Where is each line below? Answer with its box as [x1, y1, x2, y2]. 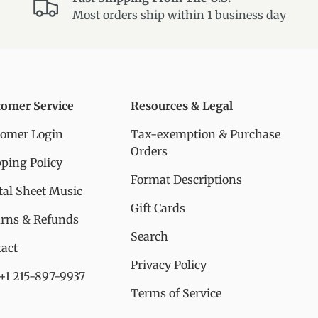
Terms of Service [131, 286, 221, 301]
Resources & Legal [131, 99, 233, 114]
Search [131, 229, 168, 244]
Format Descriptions [131, 172, 242, 187]
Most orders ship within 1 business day [72, 8, 286, 23]
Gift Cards [131, 201, 185, 216]
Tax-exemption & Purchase [131, 127, 280, 142]
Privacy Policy [131, 258, 207, 273]
